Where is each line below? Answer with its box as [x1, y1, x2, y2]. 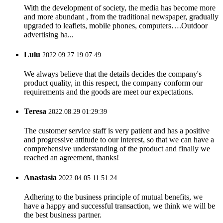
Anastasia [24, 173, 57, 182]
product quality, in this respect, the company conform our [24, 78, 203, 87]
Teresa [24, 107, 46, 116]
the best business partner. [24, 210, 102, 219]
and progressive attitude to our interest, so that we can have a [24, 135, 214, 144]
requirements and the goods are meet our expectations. [24, 87, 194, 96]
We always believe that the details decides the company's [24, 69, 202, 78]
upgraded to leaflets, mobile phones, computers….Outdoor [24, 21, 208, 30]
